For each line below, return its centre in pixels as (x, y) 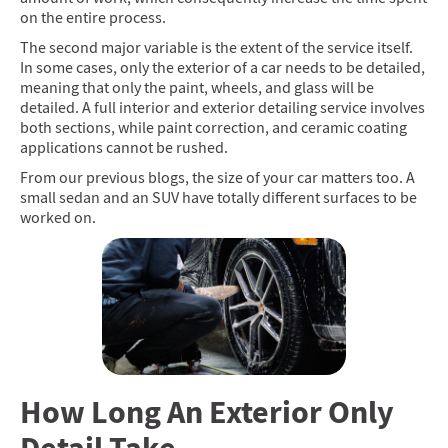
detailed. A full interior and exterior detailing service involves (222, 108)
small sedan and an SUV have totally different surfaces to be (218, 198)
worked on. (58, 218)
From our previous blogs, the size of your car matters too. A (217, 178)
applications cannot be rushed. (125, 148)
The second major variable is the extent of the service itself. (216, 48)
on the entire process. (94, 18)
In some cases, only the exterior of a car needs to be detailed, (222, 68)
